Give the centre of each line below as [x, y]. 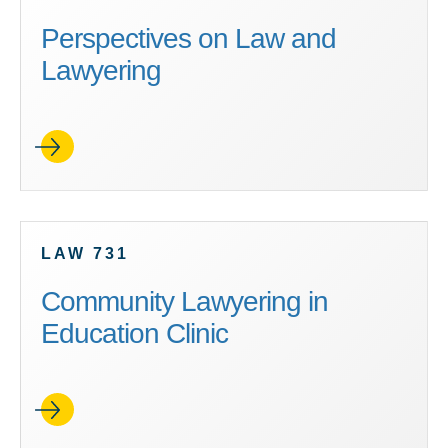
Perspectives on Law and [188, 38]
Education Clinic [134, 333]
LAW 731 [85, 253]
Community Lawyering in [184, 301]
